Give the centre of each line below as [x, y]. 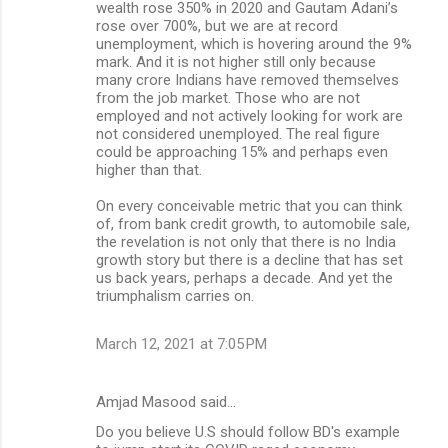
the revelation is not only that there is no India [246, 241]
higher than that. [149, 169]
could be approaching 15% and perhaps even [242, 151]
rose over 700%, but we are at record [217, 25]
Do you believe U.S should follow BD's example [248, 431]
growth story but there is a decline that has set [249, 259]
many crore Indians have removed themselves [247, 79]
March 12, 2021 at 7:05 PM [181, 343]
